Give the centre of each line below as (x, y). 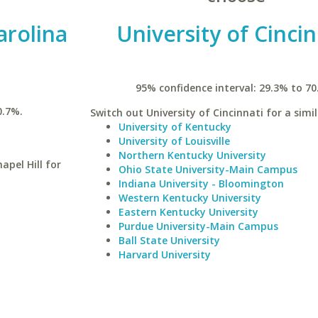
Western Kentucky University (190, 198)
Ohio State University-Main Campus (208, 169)
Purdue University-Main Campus (198, 226)
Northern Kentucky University (192, 155)
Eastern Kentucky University (188, 212)
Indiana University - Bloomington (201, 183)
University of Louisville (174, 141)
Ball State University (169, 240)
